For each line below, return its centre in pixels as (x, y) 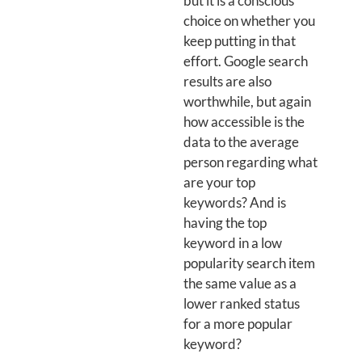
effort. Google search (245, 61)
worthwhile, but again (247, 101)
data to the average (241, 142)
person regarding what (250, 162)
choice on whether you (249, 21)
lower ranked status (241, 303)
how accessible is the (244, 122)
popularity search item (249, 263)
